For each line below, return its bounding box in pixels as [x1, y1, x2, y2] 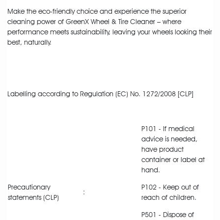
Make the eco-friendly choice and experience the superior [7, 7, 187, 16]
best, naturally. [7, 38, 52, 47]
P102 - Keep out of [141, 183, 199, 192]
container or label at [141, 156, 205, 164]
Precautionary [8, 183, 50, 192]
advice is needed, [141, 135, 197, 143]
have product [141, 145, 184, 154]
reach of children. [141, 193, 196, 202]
